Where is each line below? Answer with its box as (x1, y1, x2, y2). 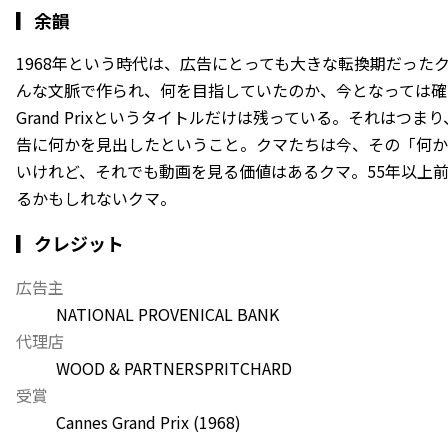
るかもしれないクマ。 (16, 185, 176, 210)
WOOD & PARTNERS (56, 355, 204, 380)
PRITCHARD (204, 355, 292, 380)
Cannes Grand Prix (56, 409, 189, 434)
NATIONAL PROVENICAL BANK (56, 301, 279, 326)
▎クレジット (16, 229, 124, 256)
